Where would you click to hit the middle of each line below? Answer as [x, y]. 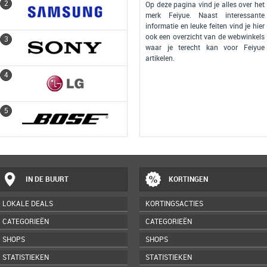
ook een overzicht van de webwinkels [205, 37]
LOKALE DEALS [28, 204]
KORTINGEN [188, 179]
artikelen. [160, 58]
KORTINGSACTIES [174, 204]
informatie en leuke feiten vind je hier [205, 26]
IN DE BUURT [47, 179]
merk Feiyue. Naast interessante [205, 15]
